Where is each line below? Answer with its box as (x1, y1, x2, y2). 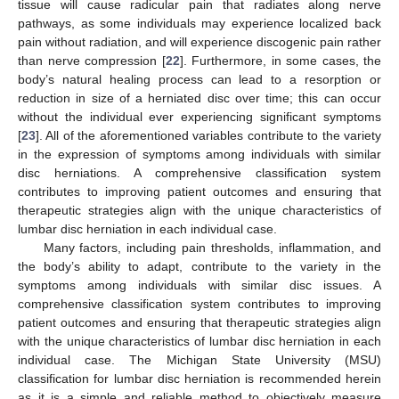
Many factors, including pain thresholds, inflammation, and (43, 240, 381, 255)
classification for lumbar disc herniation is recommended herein (18, 370, 381, 386)
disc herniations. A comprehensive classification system (18, 165, 381, 180)
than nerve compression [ (18, 53, 166, 68)
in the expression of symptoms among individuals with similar (18, 146, 381, 161)
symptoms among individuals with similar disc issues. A (18, 277, 381, 292)
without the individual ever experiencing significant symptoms (18, 109, 381, 124)
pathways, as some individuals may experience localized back (18, 15, 381, 30)
